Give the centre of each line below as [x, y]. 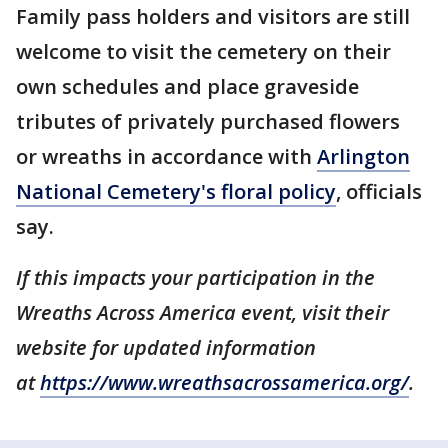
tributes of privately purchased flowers [208, 122]
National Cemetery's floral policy [176, 192]
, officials [379, 192]
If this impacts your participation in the [195, 278]
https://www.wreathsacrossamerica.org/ [224, 383]
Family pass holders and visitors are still [213, 17]
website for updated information [166, 348]
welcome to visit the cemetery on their [203, 52]
